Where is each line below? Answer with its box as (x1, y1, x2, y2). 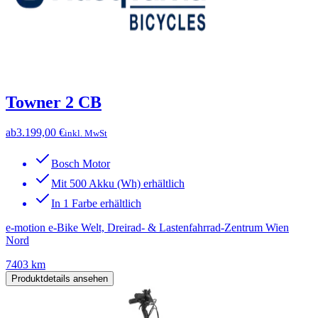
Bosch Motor (51, 157, 110, 170)
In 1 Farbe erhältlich (51, 197, 141, 209)
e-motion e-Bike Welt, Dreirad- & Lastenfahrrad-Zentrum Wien (6, 221, 289, 234)
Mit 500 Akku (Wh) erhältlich (51, 177, 185, 190)
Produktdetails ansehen (11, 273, 108, 284)
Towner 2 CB (6, 93, 102, 112)
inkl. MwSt (65, 127, 107, 138)
